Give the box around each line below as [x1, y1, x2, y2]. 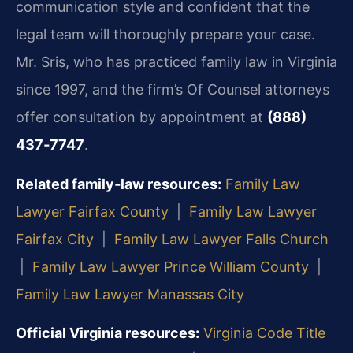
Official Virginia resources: [16, 324, 199, 341]
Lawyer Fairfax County [16, 203, 169, 220]
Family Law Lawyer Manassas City [16, 285, 244, 303]
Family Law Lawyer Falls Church [114, 230, 329, 247]
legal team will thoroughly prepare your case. [16, 26, 315, 43]
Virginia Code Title [203, 324, 325, 341]
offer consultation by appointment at [16, 109, 267, 126]
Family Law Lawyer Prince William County [32, 258, 309, 275]
